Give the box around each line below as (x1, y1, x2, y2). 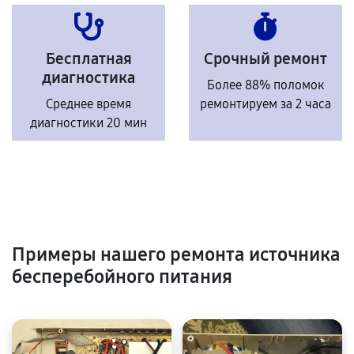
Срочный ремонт (204, 49, 327, 68)
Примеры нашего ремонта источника (12, 243, 341, 265)
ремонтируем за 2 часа (200, 96, 331, 111)
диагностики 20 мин (30, 115, 147, 130)
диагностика (42, 68, 135, 87)
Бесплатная (45, 49, 132, 68)
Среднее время (46, 96, 131, 111)
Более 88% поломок (206, 77, 325, 92)
